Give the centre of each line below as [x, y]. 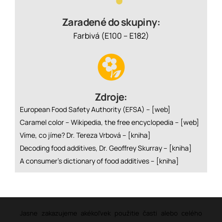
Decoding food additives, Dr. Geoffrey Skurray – [94, 148]
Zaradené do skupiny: [111, 22]
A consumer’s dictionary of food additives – [88, 161]
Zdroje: [111, 97]
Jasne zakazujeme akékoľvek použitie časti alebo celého [111, 213]
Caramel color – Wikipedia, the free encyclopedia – [100, 122]
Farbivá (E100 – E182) [111, 36]
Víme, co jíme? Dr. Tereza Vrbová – [74, 135]
